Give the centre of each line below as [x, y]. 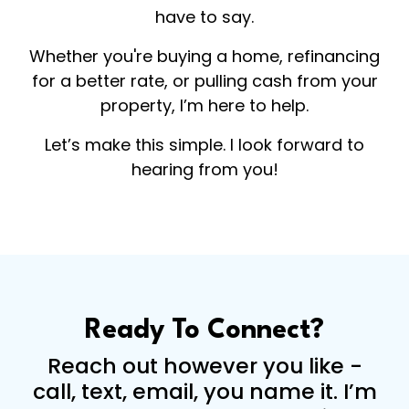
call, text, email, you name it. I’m [204, 391]
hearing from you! [204, 169]
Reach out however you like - [204, 366]
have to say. [204, 17]
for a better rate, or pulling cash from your [204, 81]
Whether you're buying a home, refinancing [204, 56]
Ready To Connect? [204, 331]
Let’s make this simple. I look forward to [204, 145]
